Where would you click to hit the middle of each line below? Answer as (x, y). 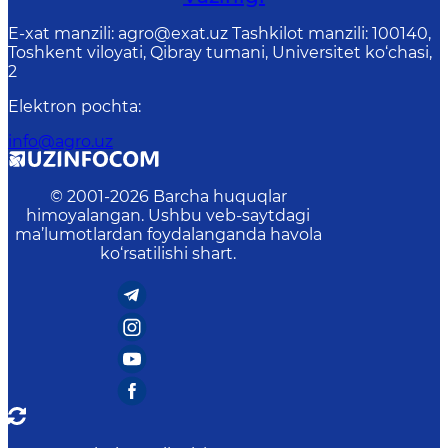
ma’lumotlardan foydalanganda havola (168, 234)
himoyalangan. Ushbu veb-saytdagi (168, 215)
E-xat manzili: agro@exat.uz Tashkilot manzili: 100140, (219, 33)
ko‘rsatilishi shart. (168, 253)
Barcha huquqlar (219, 196)
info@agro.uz (60, 141)
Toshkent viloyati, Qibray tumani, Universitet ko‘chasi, (220, 52)
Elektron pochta (73, 106)
